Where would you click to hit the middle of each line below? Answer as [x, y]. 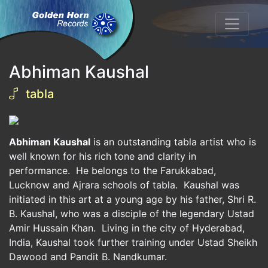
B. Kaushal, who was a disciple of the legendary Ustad [132, 214]
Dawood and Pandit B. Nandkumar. [88, 257]
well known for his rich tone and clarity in [103, 156]
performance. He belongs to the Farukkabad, [112, 170]
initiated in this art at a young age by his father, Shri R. [133, 199]
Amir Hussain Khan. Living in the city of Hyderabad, [127, 228]
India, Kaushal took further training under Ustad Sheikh [133, 242]
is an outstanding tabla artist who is [173, 142]
